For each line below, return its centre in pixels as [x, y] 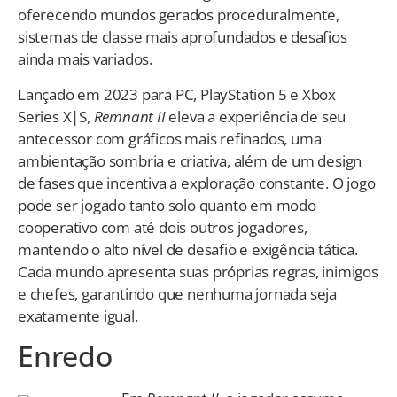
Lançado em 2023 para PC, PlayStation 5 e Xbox [177, 94]
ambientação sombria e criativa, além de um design [190, 160]
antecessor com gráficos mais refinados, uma [170, 138]
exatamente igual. [78, 315]
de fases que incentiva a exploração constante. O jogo [197, 183]
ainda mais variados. [86, 59]
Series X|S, [56, 116]
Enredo [65, 356]
